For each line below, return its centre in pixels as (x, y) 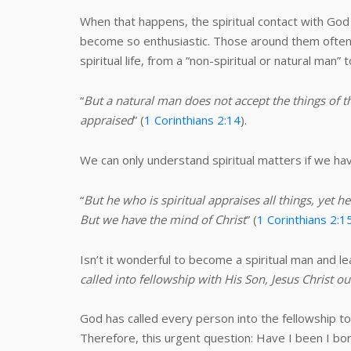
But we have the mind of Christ (163, 219)
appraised (107, 120)
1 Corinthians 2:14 (192, 120)
